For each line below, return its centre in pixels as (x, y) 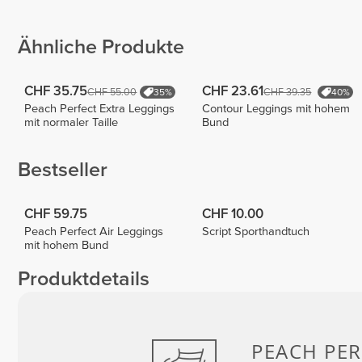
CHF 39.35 (288, 93)
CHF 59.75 (56, 215)
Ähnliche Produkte (101, 47)
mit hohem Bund (67, 246)
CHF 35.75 (56, 92)
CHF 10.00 (233, 215)
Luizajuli (274, 13)
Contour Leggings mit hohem (276, 109)
